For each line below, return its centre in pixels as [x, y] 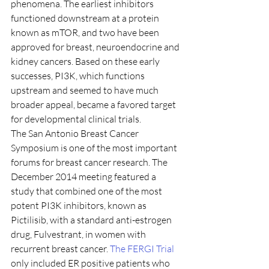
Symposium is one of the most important [95, 148]
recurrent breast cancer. [60, 249]
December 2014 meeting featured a [84, 177]
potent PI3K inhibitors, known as [80, 205]
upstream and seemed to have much [86, 90]
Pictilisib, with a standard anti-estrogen [92, 220]
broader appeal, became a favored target [94, 104]
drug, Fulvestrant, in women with [79, 234]
